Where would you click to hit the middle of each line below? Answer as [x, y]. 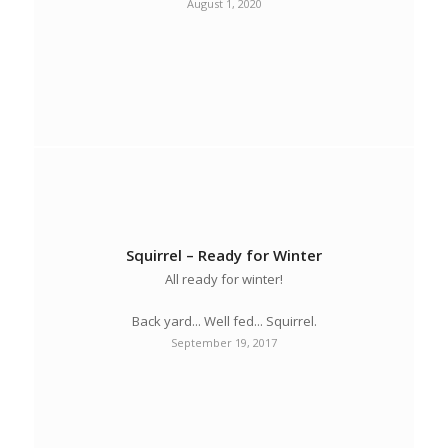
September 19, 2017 [224, 342]
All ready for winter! [224, 278]
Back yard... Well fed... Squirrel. [224, 320]
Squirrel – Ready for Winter [224, 254]
